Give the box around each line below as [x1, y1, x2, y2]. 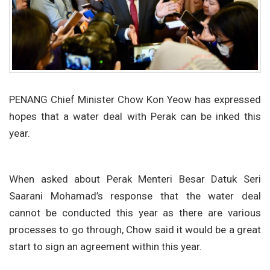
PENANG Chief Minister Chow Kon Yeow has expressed [9, 93, 261, 106]
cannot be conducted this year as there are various [9, 207, 261, 219]
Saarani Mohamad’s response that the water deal [9, 190, 261, 202]
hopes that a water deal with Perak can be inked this [9, 110, 261, 123]
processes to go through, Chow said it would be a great [9, 224, 261, 236]
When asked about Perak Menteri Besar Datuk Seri [9, 173, 261, 186]
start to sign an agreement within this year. [9, 240, 202, 253]
